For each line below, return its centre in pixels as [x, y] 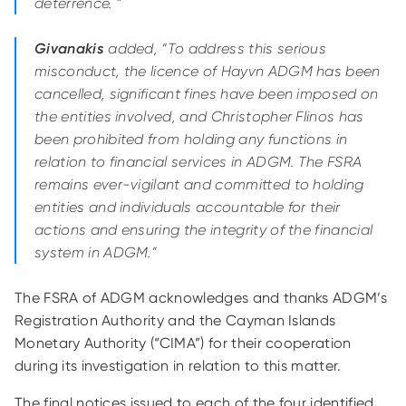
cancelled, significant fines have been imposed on [207, 94]
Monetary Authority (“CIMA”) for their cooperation [183, 343]
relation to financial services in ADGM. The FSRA [198, 162]
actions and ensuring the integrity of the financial [204, 230]
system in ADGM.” [96, 252]
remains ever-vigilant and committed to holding [199, 184]
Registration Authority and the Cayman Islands [175, 320]
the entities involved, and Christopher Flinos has [199, 116]
